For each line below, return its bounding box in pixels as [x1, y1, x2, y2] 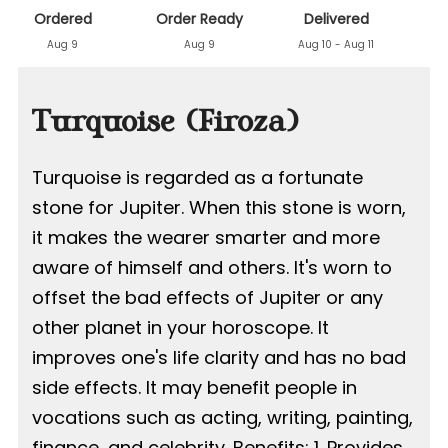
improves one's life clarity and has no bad [32, 345, 406, 371]
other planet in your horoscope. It [32, 315, 329, 341]
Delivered [303, 9, 369, 30]
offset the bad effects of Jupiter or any [32, 285, 383, 311]
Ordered [33, 9, 92, 30]
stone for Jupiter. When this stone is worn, [32, 195, 406, 221]
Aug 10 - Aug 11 [298, 37, 375, 53]
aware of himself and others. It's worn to [32, 255, 392, 281]
